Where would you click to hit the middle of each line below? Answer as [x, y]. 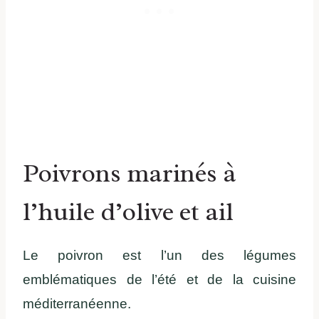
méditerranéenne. [77, 304]
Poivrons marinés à [130, 173]
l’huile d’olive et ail [128, 212]
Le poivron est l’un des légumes [159, 256]
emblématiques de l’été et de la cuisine [159, 280]
